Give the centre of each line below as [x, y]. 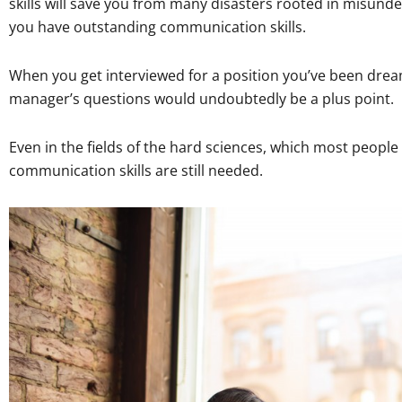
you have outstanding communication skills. [157, 26]
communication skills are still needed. [136, 170]
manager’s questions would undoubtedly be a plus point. [201, 98]
